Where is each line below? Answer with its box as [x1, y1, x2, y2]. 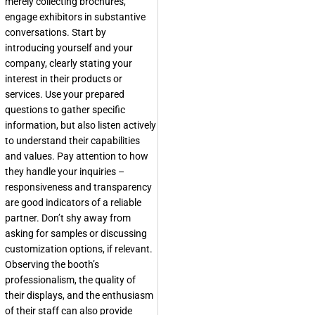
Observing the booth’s [5, 259, 99, 270]
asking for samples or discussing [5, 228, 147, 239]
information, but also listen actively [5, 120, 156, 131]
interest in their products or [5, 73, 122, 84]
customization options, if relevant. [5, 243, 153, 255]
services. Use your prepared [5, 89, 124, 100]
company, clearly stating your [5, 58, 132, 69]
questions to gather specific [5, 104, 125, 115]
